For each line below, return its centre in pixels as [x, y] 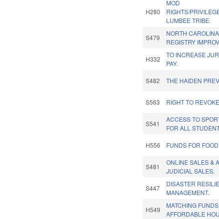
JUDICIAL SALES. [191, 171]
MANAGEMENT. [188, 193]
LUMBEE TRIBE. [189, 21]
